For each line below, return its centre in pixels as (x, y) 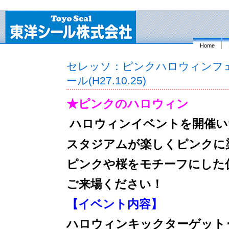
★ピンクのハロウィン (128, 104)
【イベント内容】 (114, 204)
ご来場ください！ (115, 184)
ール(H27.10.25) (106, 81)
